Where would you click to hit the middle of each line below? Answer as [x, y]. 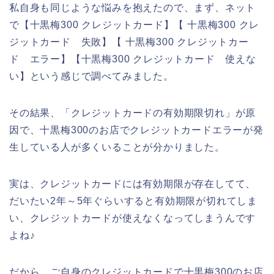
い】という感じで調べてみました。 [91, 76]
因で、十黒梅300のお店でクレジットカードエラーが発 [136, 130]
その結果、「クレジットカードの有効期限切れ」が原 [133, 113]
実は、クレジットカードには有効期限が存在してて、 [133, 184]
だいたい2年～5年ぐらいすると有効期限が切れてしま [133, 201]
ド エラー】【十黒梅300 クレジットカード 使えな [133, 59]
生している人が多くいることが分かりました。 [117, 147]
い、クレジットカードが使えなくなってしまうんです [133, 218]
